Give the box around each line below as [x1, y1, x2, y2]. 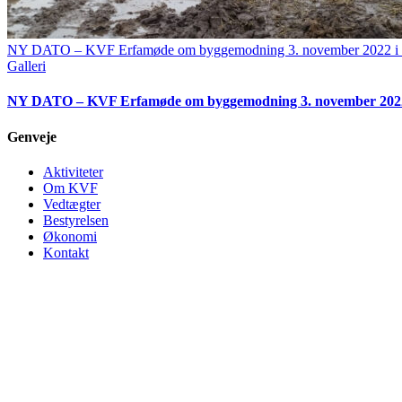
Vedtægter [43, 196, 100, 212]
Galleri [7, 58, 46, 74]
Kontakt [43, 244, 89, 260]
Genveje [7, 128, 57, 144]
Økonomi [43, 228, 97, 244]
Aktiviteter [43, 163, 103, 179]
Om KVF [43, 179, 98, 196]
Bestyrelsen [43, 212, 109, 228]
